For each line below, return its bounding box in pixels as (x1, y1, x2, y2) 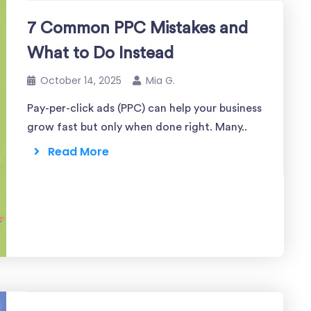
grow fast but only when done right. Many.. (27, 121, 247, 133)
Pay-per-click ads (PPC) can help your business (27, 103, 262, 114)
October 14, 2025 (40, 74, 121, 87)
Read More (40, 144, 109, 160)
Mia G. (146, 74, 175, 87)
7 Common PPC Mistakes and (27, 20, 248, 37)
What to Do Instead (27, 45, 174, 62)
